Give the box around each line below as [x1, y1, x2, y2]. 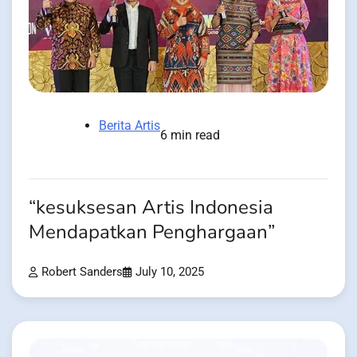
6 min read [160, 127, 220, 143]
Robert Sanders [41, 265, 123, 279]
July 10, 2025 [135, 265, 204, 279]
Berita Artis [99, 117, 160, 133]
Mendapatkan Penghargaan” [29, 218, 275, 245]
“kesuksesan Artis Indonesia [29, 194, 273, 221]
